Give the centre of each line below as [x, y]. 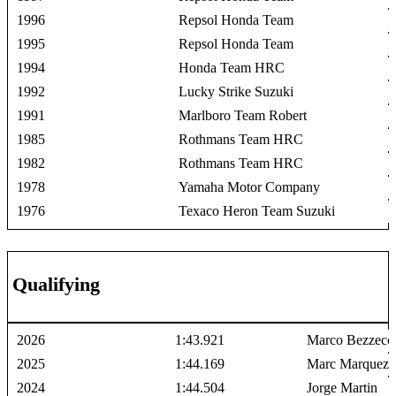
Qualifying [56, 284]
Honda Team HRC [232, 67]
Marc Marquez [348, 363]
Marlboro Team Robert [243, 115]
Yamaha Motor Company [250, 187]
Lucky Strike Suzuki [236, 91]
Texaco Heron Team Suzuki [257, 210]
